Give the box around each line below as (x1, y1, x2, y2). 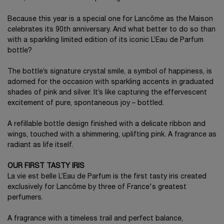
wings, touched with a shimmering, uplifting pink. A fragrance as (7, 131, 216, 138)
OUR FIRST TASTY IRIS (7, 162, 84, 169)
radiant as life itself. (7, 141, 73, 148)
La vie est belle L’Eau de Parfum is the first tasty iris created (7, 173, 206, 180)
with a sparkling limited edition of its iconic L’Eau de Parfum (7, 36, 203, 43)
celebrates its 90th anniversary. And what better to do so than (7, 26, 215, 33)
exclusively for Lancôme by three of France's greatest (7, 183, 186, 190)
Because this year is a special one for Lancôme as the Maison (7, 15, 213, 22)
